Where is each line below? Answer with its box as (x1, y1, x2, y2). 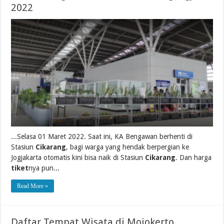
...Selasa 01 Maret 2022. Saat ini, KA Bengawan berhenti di (11, 132, 193, 141)
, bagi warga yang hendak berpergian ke (66, 143, 189, 151)
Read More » (17, 182, 48, 190)
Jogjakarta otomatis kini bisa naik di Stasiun (11, 153, 145, 162)
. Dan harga (175, 153, 212, 162)
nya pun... (28, 164, 60, 172)
